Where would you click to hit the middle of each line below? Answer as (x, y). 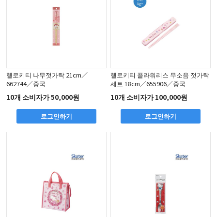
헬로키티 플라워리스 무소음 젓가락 (160, 75)
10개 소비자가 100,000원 (149, 97)
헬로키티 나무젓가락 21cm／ (47, 75)
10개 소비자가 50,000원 (43, 97)
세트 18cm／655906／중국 (148, 84)
